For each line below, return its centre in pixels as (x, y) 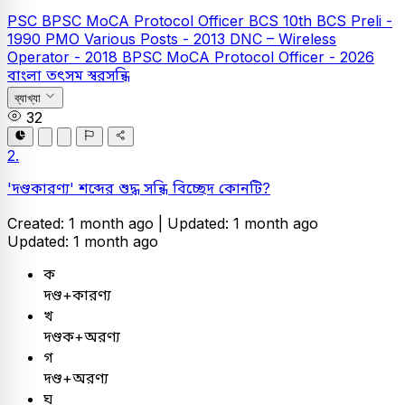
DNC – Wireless (283, 39)
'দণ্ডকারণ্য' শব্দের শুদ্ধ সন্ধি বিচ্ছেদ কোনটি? (139, 188)
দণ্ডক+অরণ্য (82, 337)
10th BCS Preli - (338, 21)
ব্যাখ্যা (28, 98)
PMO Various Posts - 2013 (137, 39)
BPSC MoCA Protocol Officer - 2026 (248, 57)
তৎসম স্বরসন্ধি (88, 75)
